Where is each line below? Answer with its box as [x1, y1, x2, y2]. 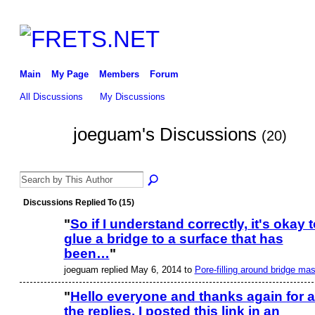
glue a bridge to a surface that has [63, 231, 283, 247]
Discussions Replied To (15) [22, 198, 134, 208]
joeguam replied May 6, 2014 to [63, 264, 195, 275]
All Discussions [19, 91, 83, 102]
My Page [51, 68, 89, 79]
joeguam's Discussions [72, 124, 262, 146]
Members [98, 68, 139, 79]
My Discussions [100, 91, 166, 102]
